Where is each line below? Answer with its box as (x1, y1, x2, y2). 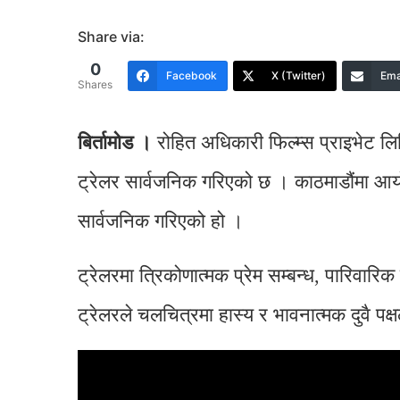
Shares (78, 77, 112, 91)
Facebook (166, 69, 217, 83)
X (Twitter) (271, 69, 326, 83)
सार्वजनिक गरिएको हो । (78, 209, 244, 232)
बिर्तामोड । (78, 130, 152, 154)
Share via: (78, 27, 145, 46)
